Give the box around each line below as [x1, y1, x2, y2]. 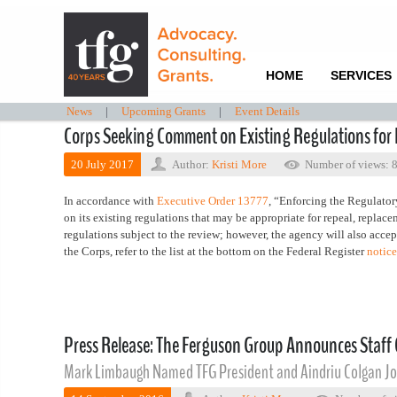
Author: [172, 158, 212, 171]
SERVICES [330, 68, 392, 82]
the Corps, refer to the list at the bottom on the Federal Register [64, 245, 367, 258]
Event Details [234, 105, 300, 118]
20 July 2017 [71, 158, 134, 171]
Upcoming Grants [121, 105, 206, 118]
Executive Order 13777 [157, 194, 269, 207]
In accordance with [64, 194, 157, 207]
